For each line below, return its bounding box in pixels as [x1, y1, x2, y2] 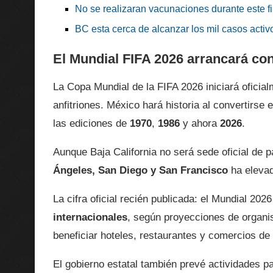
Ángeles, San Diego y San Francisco [53, 165, 228, 177]
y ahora [180, 118, 220, 130]
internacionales [53, 211, 127, 224]
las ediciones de [53, 118, 130, 130]
